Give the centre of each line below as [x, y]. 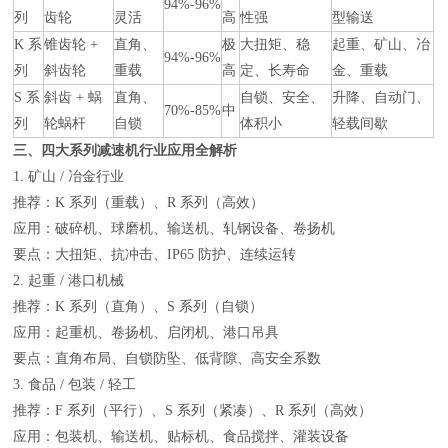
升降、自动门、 [381, 97]
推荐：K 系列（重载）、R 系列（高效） [139, 202]
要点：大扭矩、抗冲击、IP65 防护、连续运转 [155, 254]
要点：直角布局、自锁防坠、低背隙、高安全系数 [167, 358]
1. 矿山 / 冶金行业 [69, 176]
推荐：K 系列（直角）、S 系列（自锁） [138, 306]
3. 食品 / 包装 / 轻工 [75, 384]
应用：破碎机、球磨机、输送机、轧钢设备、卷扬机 [174, 228]
